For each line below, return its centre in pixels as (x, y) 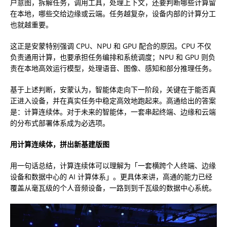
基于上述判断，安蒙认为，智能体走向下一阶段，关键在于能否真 (113, 89)
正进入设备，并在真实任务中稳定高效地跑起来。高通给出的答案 (113, 100)
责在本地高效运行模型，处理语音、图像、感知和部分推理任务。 (113, 68)
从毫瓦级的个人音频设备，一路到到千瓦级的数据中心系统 (117, 187)
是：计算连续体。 (39, 111)
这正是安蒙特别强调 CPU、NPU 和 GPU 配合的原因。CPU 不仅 (111, 46)
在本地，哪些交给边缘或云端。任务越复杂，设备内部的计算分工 (113, 13)
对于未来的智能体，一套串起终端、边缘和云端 (141, 111)
